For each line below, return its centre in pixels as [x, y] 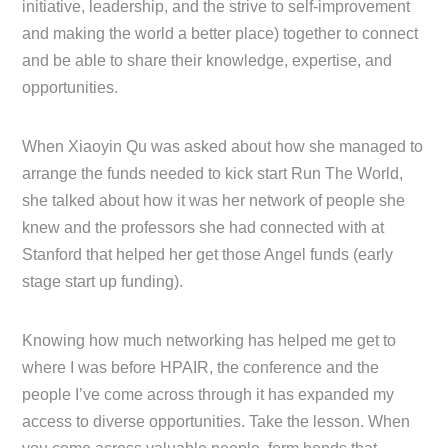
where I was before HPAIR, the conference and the [201, 367]
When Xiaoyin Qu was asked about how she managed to [223, 146]
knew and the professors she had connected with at [203, 227]
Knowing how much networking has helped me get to [209, 340]
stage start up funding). [103, 281]
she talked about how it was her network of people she [214, 200]
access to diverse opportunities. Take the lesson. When [216, 421]
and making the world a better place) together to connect [220, 33]
